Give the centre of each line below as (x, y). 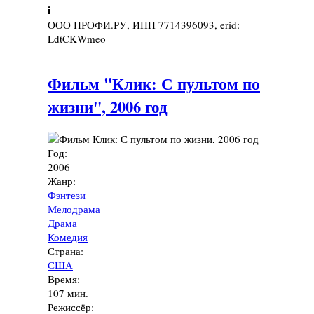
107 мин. (68, 293)
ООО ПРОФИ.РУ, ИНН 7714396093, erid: (144, 24)
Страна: (67, 251)
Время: (66, 279)
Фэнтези (67, 195)
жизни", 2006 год (108, 107)
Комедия (68, 237)
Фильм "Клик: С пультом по (154, 84)
